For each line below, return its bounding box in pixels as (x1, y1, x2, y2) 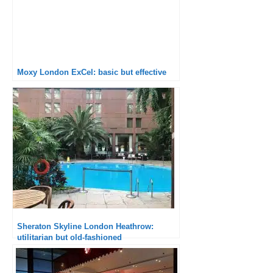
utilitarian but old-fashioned (17, 232, 122, 242)
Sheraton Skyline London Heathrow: (17, 221, 154, 231)
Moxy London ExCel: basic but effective (17, 67, 166, 77)
